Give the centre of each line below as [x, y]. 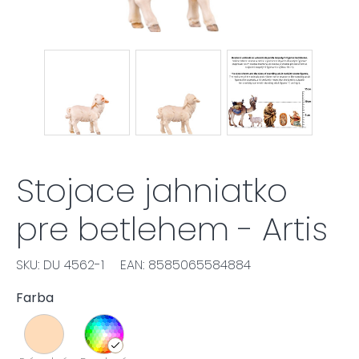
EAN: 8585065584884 [186, 265]
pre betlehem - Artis [172, 229]
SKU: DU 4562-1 [60, 265]
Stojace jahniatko [152, 191]
